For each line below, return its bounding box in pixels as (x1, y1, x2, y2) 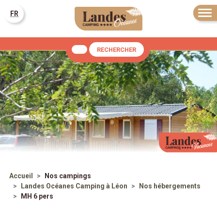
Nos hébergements (139, 182, 201, 190)
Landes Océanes (20, 182, 76, 190)
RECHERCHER (96, 46, 136, 53)
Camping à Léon (75, 182, 127, 190)
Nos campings (44, 172, 91, 180)
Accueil (9, 172, 33, 180)
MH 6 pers (20, 192, 53, 201)
